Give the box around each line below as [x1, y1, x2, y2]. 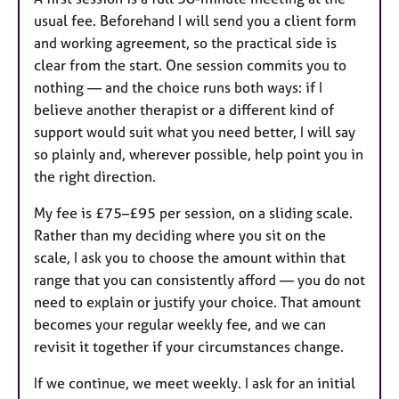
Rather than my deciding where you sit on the [34, 226, 326, 245]
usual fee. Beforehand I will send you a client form [34, 12, 356, 30]
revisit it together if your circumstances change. [34, 338, 344, 356]
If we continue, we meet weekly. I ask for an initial [34, 374, 355, 393]
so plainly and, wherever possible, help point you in [34, 145, 363, 164]
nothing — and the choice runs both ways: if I [34, 78, 322, 97]
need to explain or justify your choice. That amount [34, 293, 361, 312]
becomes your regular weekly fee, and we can [34, 315, 326, 334]
